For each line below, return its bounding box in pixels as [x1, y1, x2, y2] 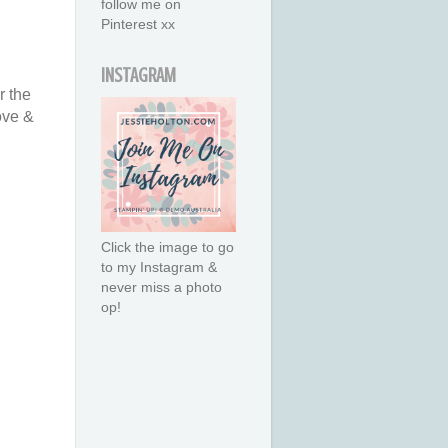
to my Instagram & [101, 259, 217, 276]
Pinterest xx [101, 16, 175, 33]
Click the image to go [101, 239, 234, 256]
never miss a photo [101, 279, 222, 296]
